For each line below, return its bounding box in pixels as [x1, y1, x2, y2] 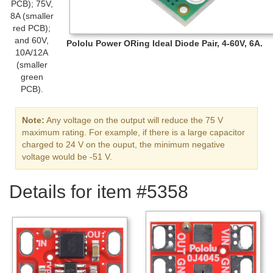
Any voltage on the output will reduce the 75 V [44, 115, 223, 125]
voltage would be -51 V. [22, 152, 112, 161]
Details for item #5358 [9, 182, 188, 202]
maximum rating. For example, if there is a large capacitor [22, 127, 245, 137]
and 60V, [15, 35, 49, 46]
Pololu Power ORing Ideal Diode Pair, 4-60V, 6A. [66, 38, 263, 48]
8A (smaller [10, 11, 54, 21]
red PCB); [13, 23, 51, 34]
